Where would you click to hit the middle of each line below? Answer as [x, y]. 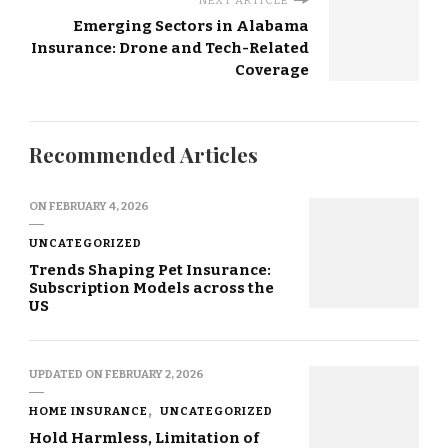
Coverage [272, 70]
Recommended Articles [143, 155]
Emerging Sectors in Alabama [191, 26]
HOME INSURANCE [88, 411]
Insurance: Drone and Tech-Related [170, 48]
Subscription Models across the [151, 288]
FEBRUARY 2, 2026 [154, 374]
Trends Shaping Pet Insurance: [150, 270]
